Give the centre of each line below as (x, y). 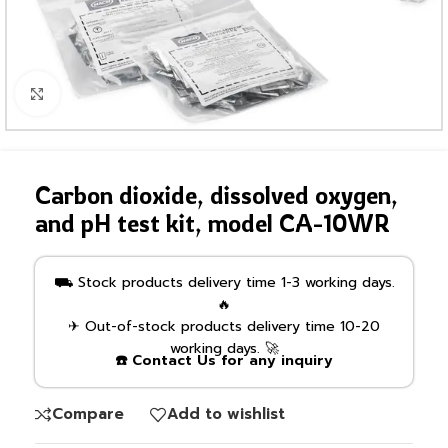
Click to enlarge (118, 94)
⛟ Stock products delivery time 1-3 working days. (224, 282)
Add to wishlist (226, 414)
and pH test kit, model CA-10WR (212, 222)
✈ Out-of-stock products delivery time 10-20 (224, 326)
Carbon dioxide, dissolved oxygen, (216, 194)
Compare (88, 414)
